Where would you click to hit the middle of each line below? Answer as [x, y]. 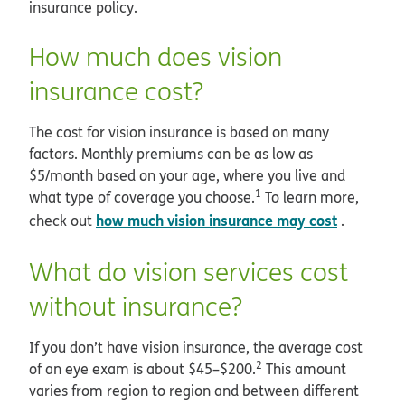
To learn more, [310, 198]
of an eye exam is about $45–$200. [142, 369]
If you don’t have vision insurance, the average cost [196, 348]
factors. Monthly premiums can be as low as [171, 154]
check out [62, 221]
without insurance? [136, 306]
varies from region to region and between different [194, 391]
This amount [304, 369]
